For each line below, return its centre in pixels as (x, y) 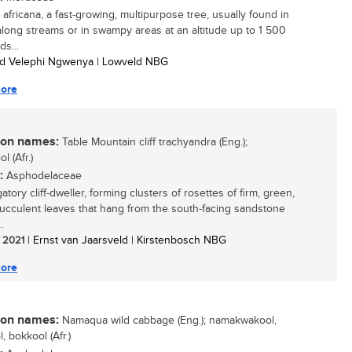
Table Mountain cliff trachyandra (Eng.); (153, 142)
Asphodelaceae (42, 176)
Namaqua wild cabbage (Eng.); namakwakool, (168, 321)
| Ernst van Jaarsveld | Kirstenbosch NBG (125, 240)
